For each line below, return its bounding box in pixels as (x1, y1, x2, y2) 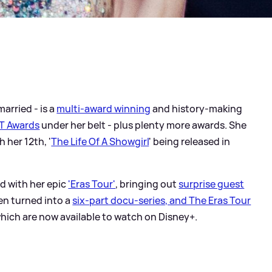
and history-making (151, 101, 243, 115)
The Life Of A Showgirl (51, 134, 149, 148)
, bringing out (115, 177, 179, 191)
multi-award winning (56, 101, 151, 115)
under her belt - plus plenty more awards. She (39, 118, 247, 132)
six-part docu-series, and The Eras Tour (72, 193, 251, 207)
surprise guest (178, 177, 245, 191)
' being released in (149, 134, 231, 148)
